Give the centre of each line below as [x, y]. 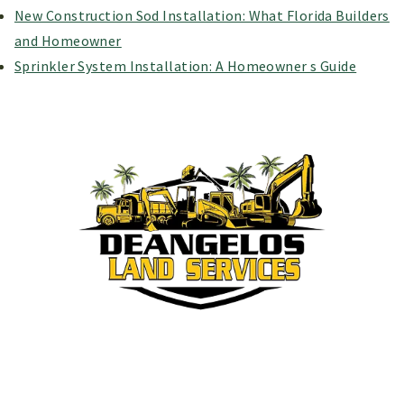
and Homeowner [68, 41]
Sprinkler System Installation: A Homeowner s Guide [186, 66]
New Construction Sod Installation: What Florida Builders [202, 16]
